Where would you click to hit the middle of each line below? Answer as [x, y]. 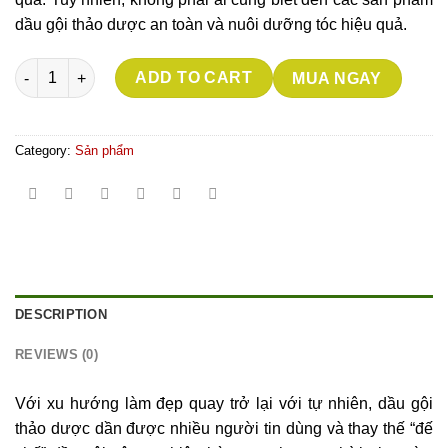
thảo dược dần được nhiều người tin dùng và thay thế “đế [224, 429]
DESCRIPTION [61, 315]
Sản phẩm [104, 151]
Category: [45, 151]
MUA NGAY [337, 78]
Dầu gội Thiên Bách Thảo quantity [131, 68]
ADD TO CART [194, 78]
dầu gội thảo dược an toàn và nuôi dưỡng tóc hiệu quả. [211, 25]
